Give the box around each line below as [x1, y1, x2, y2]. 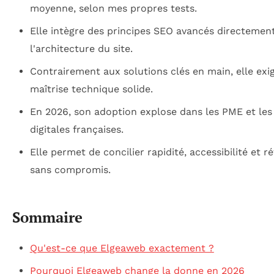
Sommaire [12, 207, 83, 228]
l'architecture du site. [29, 43, 133, 55]
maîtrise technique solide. [29, 83, 153, 95]
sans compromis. [29, 164, 111, 176]
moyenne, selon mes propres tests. [29, 2, 197, 15]
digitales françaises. [29, 124, 124, 136]
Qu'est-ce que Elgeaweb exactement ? [29, 242, 214, 254]
